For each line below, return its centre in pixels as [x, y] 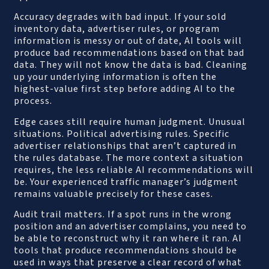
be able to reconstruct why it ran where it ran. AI [128, 238]
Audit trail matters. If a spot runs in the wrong [123, 214]
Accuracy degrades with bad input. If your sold [120, 17]
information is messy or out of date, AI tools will [128, 41]
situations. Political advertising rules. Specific [122, 134]
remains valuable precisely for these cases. [114, 194]
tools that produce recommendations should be [126, 250]
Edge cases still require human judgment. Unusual [130, 122]
